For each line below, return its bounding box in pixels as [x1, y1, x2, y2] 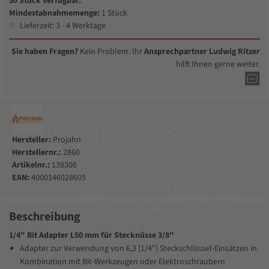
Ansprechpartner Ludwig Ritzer [144, 46, 260, 58]
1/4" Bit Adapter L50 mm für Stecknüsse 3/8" [9, 229, 174, 242]
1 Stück [101, 7, 127, 20]
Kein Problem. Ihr [78, 46, 144, 58]
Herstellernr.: [12, 147, 61, 159]
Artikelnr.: [12, 159, 50, 172]
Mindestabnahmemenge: [9, 7, 100, 20]
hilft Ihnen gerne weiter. [176, 58, 260, 71]
